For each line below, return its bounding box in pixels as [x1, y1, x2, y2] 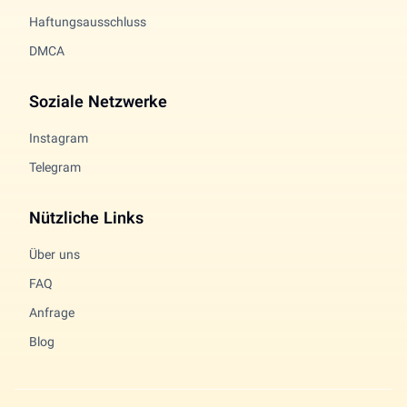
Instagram [29, 130, 88, 151]
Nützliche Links [29, 207, 144, 233]
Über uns [29, 246, 80, 267]
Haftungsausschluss [29, 14, 146, 35]
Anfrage [29, 304, 74, 325]
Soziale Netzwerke [29, 91, 167, 117]
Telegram [29, 159, 81, 180]
